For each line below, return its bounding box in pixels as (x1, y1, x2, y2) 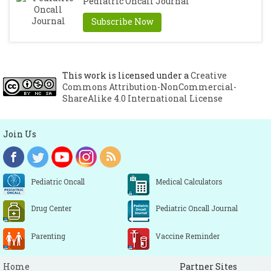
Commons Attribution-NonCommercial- (62, 81, 237, 93)
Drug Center (31, 203, 71, 214)
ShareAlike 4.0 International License (62, 93, 223, 105)
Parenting (31, 231, 65, 241)
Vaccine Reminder (155, 231, 220, 241)
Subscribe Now (91, 16, 154, 28)
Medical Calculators (155, 177, 223, 187)
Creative (191, 70, 227, 82)
